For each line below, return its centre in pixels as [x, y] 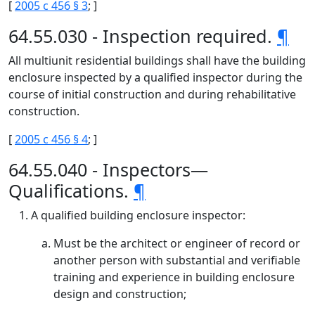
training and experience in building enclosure [174, 277]
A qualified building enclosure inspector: [138, 215]
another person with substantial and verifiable [177, 260]
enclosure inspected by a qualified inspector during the [155, 77]
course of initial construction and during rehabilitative [152, 94]
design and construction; [120, 294]
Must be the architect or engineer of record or [177, 243]
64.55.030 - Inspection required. [143, 36]
